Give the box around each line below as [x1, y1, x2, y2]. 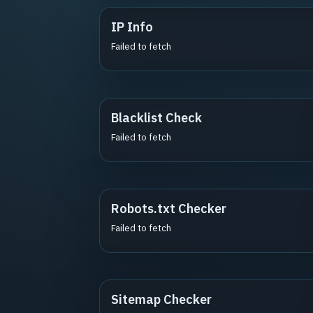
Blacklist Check [111, 110, 202, 126]
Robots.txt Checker [111, 201, 226, 217]
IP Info [111, 19, 153, 35]
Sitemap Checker [111, 291, 212, 307]
